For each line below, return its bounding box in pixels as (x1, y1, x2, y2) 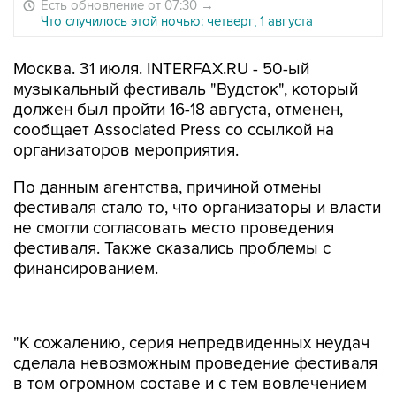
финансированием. (13, 259, 158, 279)
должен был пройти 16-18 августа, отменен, (13, 100, 343, 120)
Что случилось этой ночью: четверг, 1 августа (41, 13, 313, 29)
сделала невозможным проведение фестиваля (13, 354, 377, 374)
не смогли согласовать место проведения (13, 218, 334, 239)
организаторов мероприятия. (13, 141, 239, 161)
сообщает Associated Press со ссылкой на (13, 120, 334, 141)
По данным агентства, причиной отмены (13, 178, 322, 198)
